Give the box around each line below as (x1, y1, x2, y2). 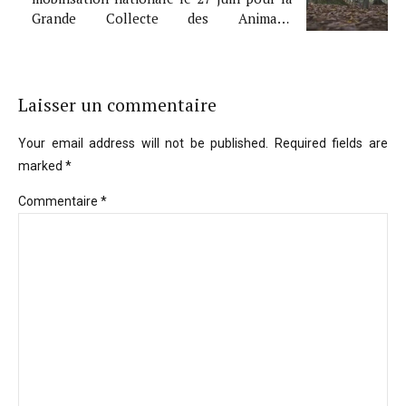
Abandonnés (32, 29, 109, 48)
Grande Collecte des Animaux (32, 9, 293, 28)
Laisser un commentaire (18, 92, 217, 117)
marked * (18, 159, 72, 174)
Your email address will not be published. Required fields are (18, 136, 388, 151)
